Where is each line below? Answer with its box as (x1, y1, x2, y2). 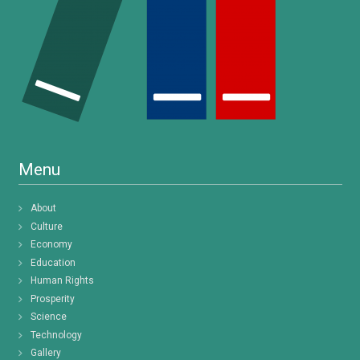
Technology (30, 329, 82, 341)
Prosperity (30, 292, 75, 305)
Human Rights (30, 275, 94, 287)
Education (30, 256, 76, 268)
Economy (30, 239, 72, 251)
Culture (30, 220, 63, 232)
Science (30, 311, 67, 323)
